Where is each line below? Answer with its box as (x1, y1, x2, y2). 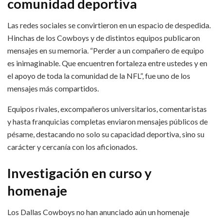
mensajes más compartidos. (7, 84, 99, 93)
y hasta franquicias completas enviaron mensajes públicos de (7, 117, 208, 127)
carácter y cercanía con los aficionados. (7, 142, 137, 152)
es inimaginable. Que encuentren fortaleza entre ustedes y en (7, 58, 207, 68)
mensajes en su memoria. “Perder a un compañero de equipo (7, 46, 204, 55)
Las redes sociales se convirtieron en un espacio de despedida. (7, 20, 211, 30)
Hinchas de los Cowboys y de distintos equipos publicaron (7, 33, 200, 43)
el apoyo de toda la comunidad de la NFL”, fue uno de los (7, 71, 190, 81)
